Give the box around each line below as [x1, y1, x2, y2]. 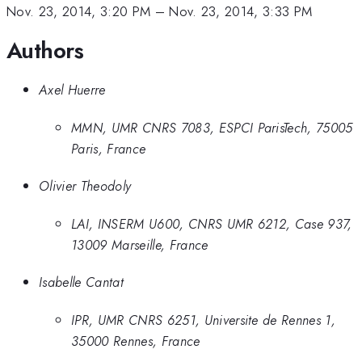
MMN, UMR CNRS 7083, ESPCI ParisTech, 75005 [71, 117, 353, 137]
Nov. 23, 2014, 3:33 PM [169, 2, 313, 22]
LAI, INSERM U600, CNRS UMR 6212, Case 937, [71, 213, 352, 234]
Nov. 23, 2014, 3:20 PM [6, 2, 151, 22]
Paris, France [71, 138, 146, 158]
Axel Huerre [39, 80, 106, 100]
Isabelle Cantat [39, 272, 124, 293]
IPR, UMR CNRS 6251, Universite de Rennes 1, [71, 309, 336, 330]
